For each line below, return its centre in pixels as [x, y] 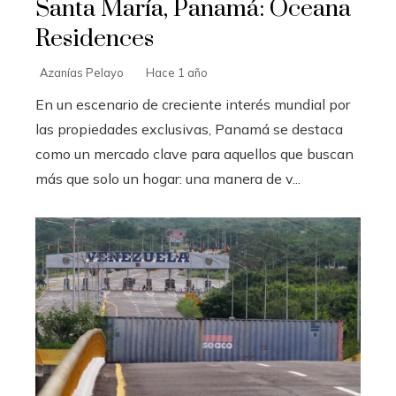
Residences [95, 38]
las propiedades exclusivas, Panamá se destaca [189, 129]
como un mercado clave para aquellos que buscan [194, 153]
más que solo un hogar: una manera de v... [168, 178]
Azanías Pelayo [82, 72]
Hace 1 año [177, 72]
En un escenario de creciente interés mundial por [193, 104]
